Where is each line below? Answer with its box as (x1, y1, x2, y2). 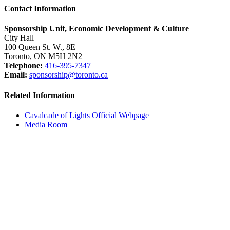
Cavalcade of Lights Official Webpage (25, 110, 149, 120)
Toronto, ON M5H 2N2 (4, 52, 82, 61)
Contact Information (4, 4, 76, 13)
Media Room (25, 120, 67, 129)
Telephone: (4, 61, 43, 70)
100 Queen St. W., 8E (4, 43, 75, 52)
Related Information (4, 90, 75, 100)
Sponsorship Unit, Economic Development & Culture (4, 24, 189, 33)
